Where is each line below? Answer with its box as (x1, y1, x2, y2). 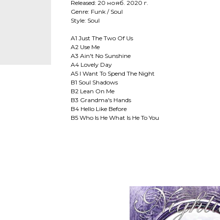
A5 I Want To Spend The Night (71, 70, 155, 78)
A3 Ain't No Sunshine (71, 52, 131, 60)
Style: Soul (71, 17, 100, 25)
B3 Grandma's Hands (71, 96, 131, 104)
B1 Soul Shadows (71, 79, 118, 86)
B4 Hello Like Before (71, 105, 127, 113)
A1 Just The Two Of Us (71, 34, 133, 42)
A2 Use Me (71, 43, 100, 51)
